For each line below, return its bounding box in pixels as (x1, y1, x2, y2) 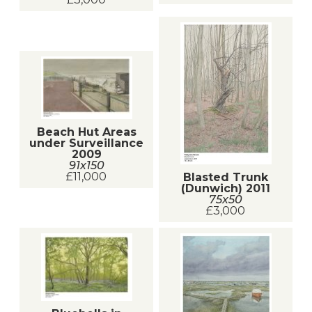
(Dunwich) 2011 (181, 181, 270, 195)
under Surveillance (29, 136, 143, 150)
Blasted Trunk (183, 170, 268, 184)
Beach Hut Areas (36, 125, 136, 139)
